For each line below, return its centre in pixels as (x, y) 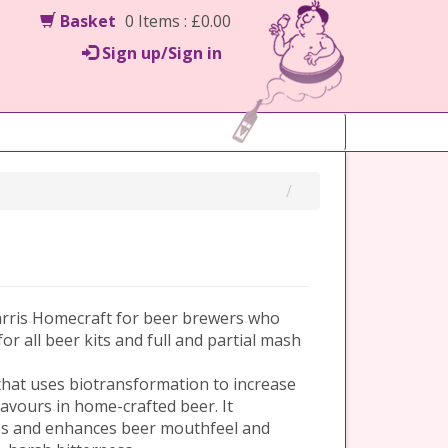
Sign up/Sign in (162, 53)
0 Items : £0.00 (176, 21)
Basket (86, 21)
